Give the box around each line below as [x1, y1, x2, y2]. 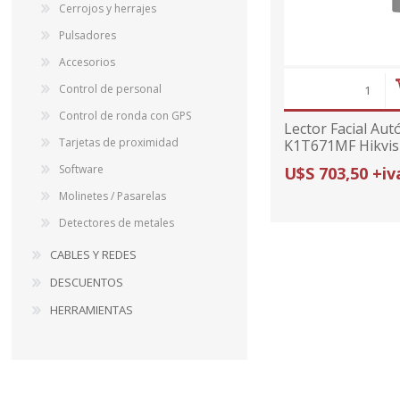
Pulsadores [59, 27, 117, 43]
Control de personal [59, 80, 162, 96]
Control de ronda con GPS [59, 107, 192, 123]
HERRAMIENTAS [50, 301, 134, 318]
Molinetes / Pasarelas [59, 187, 167, 204]
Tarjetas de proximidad [59, 134, 179, 150]
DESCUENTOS [50, 273, 124, 290]
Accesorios [59, 54, 116, 70]
